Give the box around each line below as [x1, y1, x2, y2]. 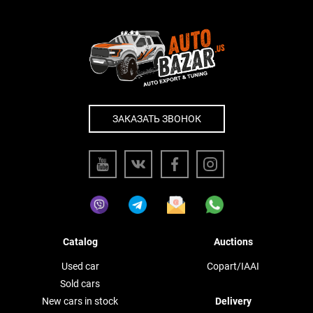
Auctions [213, 235, 253, 247]
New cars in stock [42, 295, 118, 307]
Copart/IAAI [207, 260, 259, 272]
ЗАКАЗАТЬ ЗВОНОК [112, 112, 201, 124]
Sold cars [60, 277, 100, 289]
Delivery [214, 295, 252, 307]
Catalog [62, 235, 98, 247]
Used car [61, 260, 99, 272]
